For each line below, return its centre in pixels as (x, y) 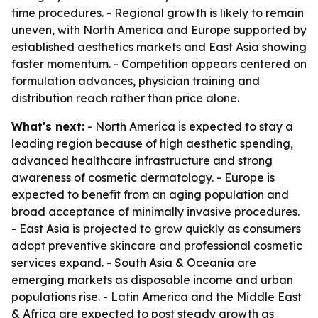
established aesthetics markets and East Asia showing (159, 47)
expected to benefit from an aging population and (150, 194)
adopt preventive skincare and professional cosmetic (157, 246)
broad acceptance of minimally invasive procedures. (155, 212)
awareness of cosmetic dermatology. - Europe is (143, 177)
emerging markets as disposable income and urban (152, 280)
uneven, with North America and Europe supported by (159, 30)
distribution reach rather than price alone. (125, 98)
